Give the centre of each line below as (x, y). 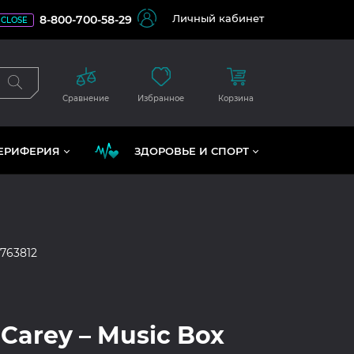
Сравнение (86, 98)
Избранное (161, 98)
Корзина (236, 98)
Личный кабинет (218, 18)
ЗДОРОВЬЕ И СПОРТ (192, 151)
